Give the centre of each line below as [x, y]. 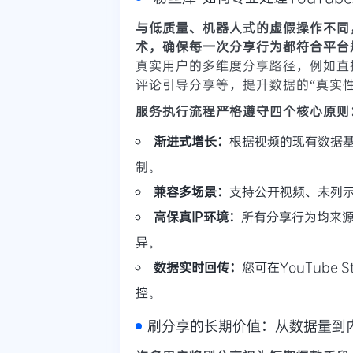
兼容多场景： [191, 191]
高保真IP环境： [197, 216]
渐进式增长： [191, 140]
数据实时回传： [198, 266]
